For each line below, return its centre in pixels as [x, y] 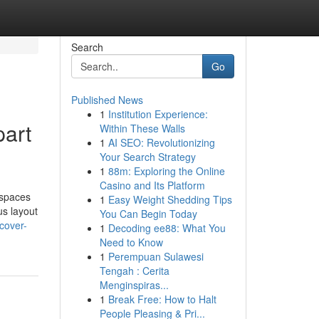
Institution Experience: [158, 114]
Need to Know [131, 242]
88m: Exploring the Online [166, 171]
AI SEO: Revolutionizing [161, 142]
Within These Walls [142, 128]
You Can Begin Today [148, 214]
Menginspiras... [134, 285]
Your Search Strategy [147, 157]
